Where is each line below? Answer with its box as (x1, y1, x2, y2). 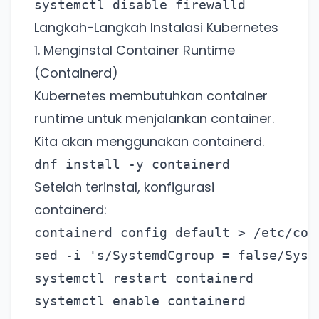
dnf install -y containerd (34, 157, 230, 172)
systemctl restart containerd (34, 271, 253, 286)
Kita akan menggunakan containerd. (34, 132, 264, 151)
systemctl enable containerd (34, 293, 246, 309)
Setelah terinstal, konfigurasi (34, 178, 214, 197)
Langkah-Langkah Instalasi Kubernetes (34, 19, 278, 37)
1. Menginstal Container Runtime (34, 41, 235, 60)
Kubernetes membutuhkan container (34, 87, 268, 105)
